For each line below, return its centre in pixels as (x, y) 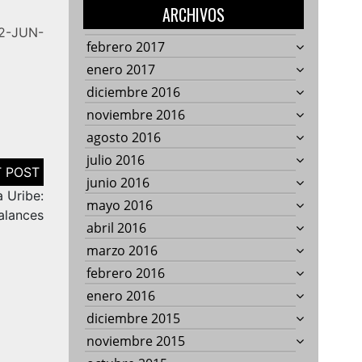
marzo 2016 (122, 250)
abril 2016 (117, 227)
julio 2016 (116, 160)
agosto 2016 (124, 137)
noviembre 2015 (136, 341)
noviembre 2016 (136, 114)
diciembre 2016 (134, 92)
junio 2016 (118, 182)
